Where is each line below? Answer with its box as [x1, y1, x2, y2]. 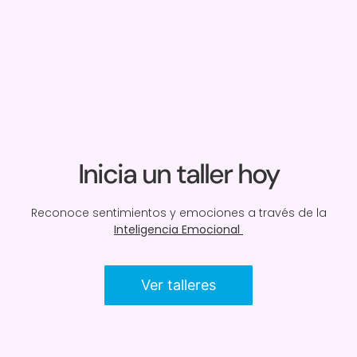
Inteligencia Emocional [114, 221, 243, 237]
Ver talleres [141, 277, 216, 294]
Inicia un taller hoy [78, 155, 279, 192]
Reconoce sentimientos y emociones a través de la [30, 204, 327, 221]
